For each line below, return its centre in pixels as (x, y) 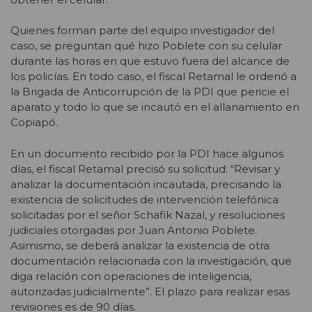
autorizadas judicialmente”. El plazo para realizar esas (150, 291)
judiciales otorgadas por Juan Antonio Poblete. (134, 230)
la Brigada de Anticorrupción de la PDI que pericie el (150, 92)
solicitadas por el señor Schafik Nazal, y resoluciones (148, 214)
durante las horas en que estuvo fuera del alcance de (150, 61)
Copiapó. (34, 123)
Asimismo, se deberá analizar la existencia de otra (140, 245)
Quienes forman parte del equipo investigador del (142, 31)
